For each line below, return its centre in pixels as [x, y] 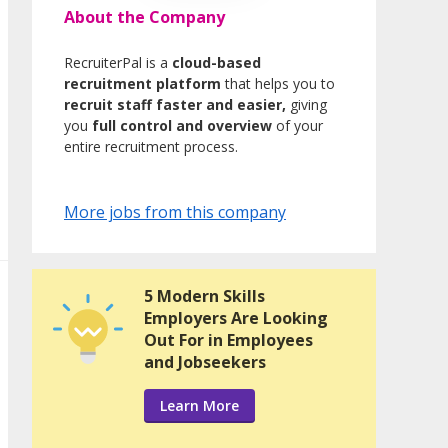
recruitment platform [142, 84]
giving [306, 105]
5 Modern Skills [204, 296]
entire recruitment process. [151, 147]
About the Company [144, 17]
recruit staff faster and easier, [175, 105]
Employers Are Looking [236, 318]
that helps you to [278, 84]
